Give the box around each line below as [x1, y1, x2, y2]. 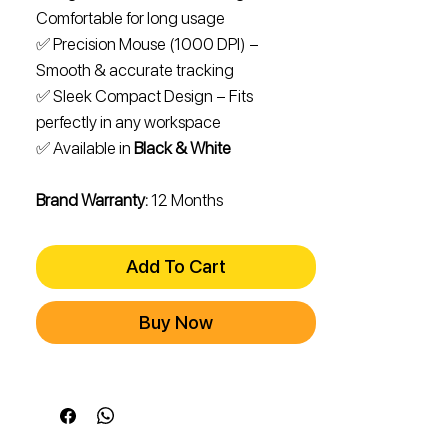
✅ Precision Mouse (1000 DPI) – [36, 34, 259, 55]
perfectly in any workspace [36, 112, 221, 133]
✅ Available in [36, 138, 134, 159]
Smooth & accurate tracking [36, 60, 234, 81]
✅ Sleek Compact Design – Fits [36, 86, 253, 107]
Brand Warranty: [36, 190, 148, 211]
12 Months [148, 190, 223, 211]
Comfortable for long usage [36, 8, 225, 29]
